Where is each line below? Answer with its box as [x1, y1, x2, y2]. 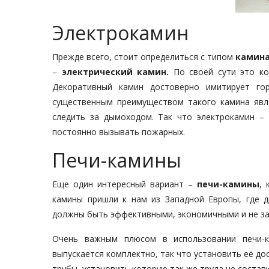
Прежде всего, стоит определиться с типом [52, 51, 236, 62]
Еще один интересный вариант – [52, 178, 197, 190]
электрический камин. [61, 66, 169, 77]
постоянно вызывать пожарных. [52, 126, 185, 138]
